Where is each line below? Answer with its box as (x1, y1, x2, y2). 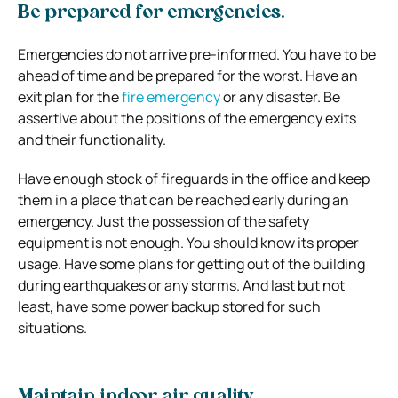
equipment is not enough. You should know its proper (18, 232, 359, 252)
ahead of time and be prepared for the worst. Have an (18, 65, 358, 85)
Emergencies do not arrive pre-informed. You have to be (18, 44, 376, 64)
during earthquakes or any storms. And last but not (18, 275, 345, 295)
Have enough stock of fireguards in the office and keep (18, 168, 370, 188)
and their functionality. (18, 129, 166, 149)
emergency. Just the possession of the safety (18, 211, 309, 231)
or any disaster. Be (220, 86, 340, 107)
